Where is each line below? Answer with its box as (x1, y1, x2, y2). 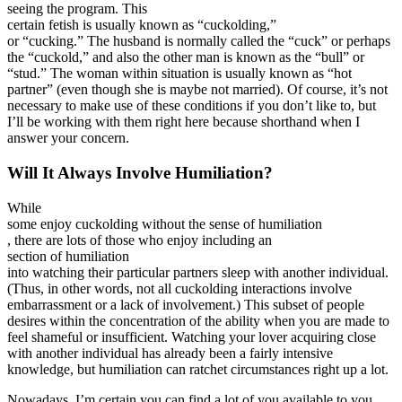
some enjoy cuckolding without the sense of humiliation (7, 215, 322, 232)
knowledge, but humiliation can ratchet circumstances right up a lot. (7, 361, 389, 377)
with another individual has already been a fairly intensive (7, 345, 333, 361)
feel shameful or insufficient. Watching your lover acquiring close (7, 328, 376, 345)
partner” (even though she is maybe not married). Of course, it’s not (7, 82, 388, 98)
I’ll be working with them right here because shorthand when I (7, 114, 360, 130)
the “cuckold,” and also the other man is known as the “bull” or (7, 49, 364, 66)
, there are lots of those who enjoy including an (7, 232, 272, 248)
